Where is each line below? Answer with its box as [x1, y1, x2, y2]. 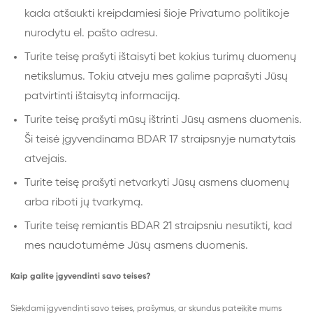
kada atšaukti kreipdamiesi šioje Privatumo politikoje [24, 8, 289, 20]
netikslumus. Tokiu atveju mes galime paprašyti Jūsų [24, 71, 288, 82]
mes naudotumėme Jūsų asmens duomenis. [24, 240, 248, 252]
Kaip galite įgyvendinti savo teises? [10, 272, 151, 281]
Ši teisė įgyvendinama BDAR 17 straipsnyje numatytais [24, 134, 296, 145]
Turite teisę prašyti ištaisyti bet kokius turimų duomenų [24, 52, 296, 63]
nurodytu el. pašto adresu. [24, 28, 161, 39]
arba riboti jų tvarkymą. [24, 197, 143, 208]
